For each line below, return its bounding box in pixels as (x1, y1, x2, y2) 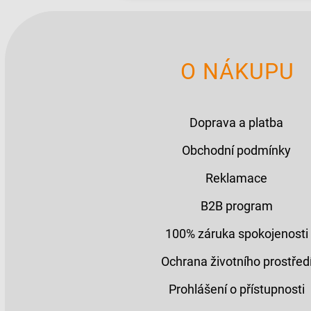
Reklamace (205, 170, 268, 185)
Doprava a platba (190, 115, 284, 130)
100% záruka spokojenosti (165, 226, 308, 241)
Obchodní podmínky (182, 142, 292, 158)
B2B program (200, 198, 273, 213)
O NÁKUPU (180, 58, 295, 85)
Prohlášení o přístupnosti (168, 281, 305, 296)
